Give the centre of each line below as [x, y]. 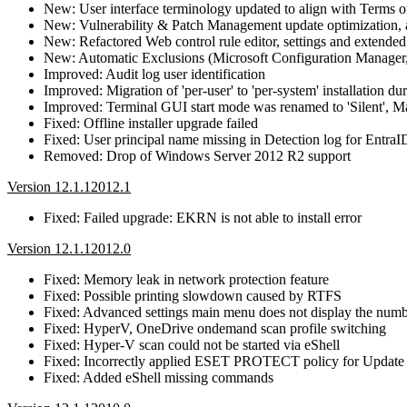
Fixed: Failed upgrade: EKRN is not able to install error [203, 217]
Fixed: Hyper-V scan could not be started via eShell [192, 344]
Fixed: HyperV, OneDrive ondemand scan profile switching [215, 328]
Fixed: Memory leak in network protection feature [186, 279]
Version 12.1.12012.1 [69, 186]
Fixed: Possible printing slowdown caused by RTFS [193, 295]
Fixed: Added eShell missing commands [159, 377]
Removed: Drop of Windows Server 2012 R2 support [197, 155]
